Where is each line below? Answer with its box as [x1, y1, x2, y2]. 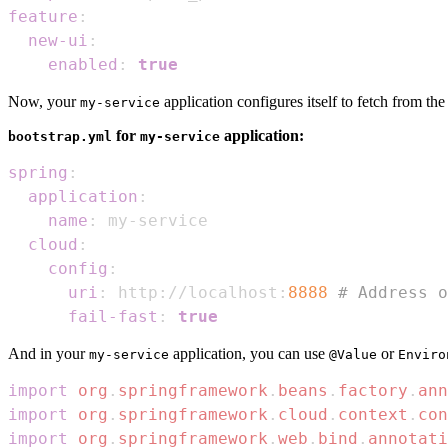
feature [8, 6, 78, 26]
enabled [48, 54, 118, 74]
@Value [329, 346, 377, 362]
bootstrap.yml [8, 128, 112, 144]
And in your [8, 344, 89, 362]
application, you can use [169, 344, 329, 362]
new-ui [28, 30, 88, 50]
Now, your [8, 92, 80, 110]
